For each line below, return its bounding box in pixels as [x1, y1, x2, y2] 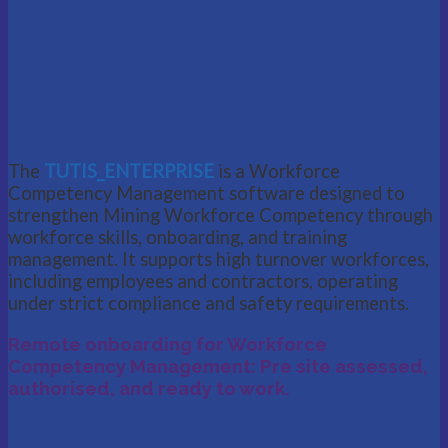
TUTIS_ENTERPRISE [44, 160, 214, 183]
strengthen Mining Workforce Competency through [8, 204, 433, 227]
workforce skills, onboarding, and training [8, 226, 347, 249]
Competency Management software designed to [8, 182, 405, 205]
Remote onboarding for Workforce [8, 333, 327, 356]
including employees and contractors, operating [8, 270, 398, 293]
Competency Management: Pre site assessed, [8, 355, 428, 378]
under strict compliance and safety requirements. [8, 292, 409, 315]
